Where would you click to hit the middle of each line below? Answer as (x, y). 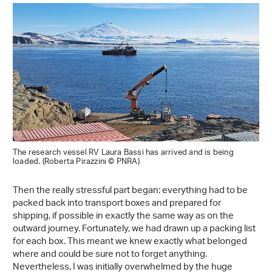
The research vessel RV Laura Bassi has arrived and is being (123, 153)
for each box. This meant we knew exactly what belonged (130, 242)
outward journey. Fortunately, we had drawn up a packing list (134, 229)
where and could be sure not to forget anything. (110, 255)
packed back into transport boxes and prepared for (117, 204)
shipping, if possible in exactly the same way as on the (123, 217)
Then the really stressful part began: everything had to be (130, 191)
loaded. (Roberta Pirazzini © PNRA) (76, 162)
